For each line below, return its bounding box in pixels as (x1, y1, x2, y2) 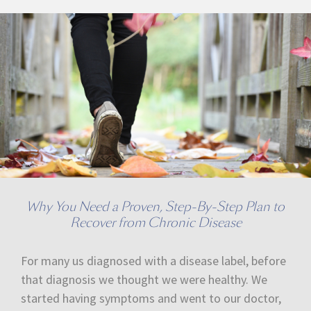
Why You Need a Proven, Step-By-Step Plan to (26, 199, 285, 215)
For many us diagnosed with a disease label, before (21, 253, 286, 269)
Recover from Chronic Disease (69, 215, 242, 231)
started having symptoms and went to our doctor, (21, 290, 281, 307)
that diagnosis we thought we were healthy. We (21, 271, 267, 288)
